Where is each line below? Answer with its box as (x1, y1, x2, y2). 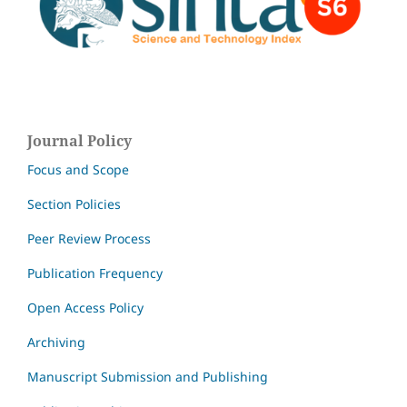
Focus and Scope (27, 160, 129, 178)
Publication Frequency (27, 263, 163, 282)
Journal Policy (27, 130, 132, 151)
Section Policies (27, 194, 121, 213)
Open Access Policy (27, 298, 144, 316)
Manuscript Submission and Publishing (27, 367, 268, 385)
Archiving (27, 333, 85, 351)
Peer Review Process (27, 229, 151, 247)
